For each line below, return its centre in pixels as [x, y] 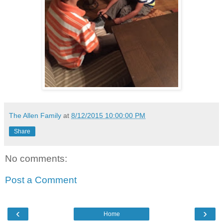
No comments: [36, 158]
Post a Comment [41, 180]
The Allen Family [35, 116]
